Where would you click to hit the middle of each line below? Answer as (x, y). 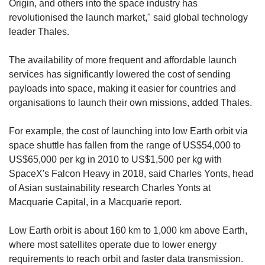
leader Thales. (40, 32)
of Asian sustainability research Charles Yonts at (110, 188)
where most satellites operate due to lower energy (113, 245)
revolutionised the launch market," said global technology (128, 18)
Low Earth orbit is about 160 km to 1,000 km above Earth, (128, 231)
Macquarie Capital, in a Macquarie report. (96, 202)
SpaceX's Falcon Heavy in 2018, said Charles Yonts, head (131, 174)
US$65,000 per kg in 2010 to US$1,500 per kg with (115, 160)
